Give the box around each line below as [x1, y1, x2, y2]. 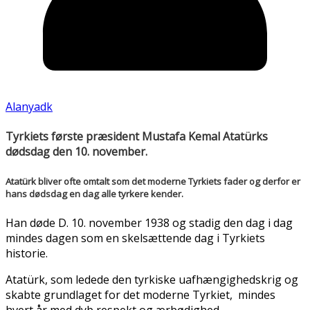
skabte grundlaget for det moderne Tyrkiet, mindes [6, 286, 275, 302]
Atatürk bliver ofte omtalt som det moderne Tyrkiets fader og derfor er [6, 174, 300, 188]
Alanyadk [6, 99, 53, 115]
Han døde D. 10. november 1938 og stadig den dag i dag [6, 215, 293, 230]
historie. [6, 245, 48, 261]
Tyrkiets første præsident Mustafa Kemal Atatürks [6, 129, 268, 145]
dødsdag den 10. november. [6, 144, 147, 160]
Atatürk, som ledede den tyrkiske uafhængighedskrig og [6, 271, 298, 287]
